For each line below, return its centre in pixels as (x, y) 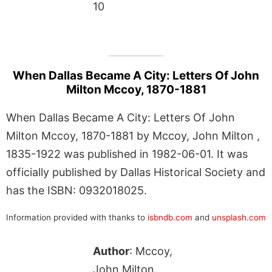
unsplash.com (239, 217)
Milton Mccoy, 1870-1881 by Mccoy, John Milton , (133, 135)
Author (111, 251)
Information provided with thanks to (77, 217)
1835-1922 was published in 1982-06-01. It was (127, 154)
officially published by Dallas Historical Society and (136, 172)
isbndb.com (170, 217)
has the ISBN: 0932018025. (76, 190)
